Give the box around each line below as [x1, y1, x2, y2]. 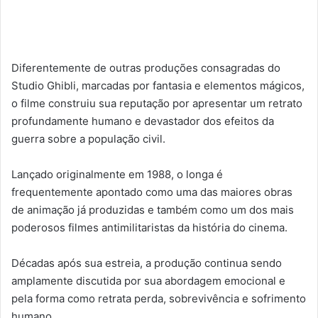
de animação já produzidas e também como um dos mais [11, 203, 294, 217]
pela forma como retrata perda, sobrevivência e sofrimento [11, 292, 306, 306]
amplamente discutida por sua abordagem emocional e [11, 274, 285, 288]
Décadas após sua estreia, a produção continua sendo [11, 256, 282, 270]
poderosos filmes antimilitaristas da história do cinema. [11, 221, 287, 235]
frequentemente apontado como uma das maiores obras [11, 185, 292, 199]
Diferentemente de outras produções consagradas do [11, 61, 280, 75]
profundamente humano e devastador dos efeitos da [11, 114, 274, 128]
